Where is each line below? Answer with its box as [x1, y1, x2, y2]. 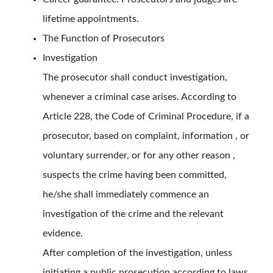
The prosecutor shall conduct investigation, [43, 73, 227, 83]
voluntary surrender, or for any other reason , [43, 151, 235, 161]
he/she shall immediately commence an [43, 190, 209, 200]
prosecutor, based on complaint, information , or [43, 131, 249, 141]
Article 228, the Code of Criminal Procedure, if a [43, 112, 249, 122]
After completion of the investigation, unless [43, 248, 232, 258]
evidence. [43, 229, 83, 239]
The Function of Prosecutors [43, 34, 165, 44]
